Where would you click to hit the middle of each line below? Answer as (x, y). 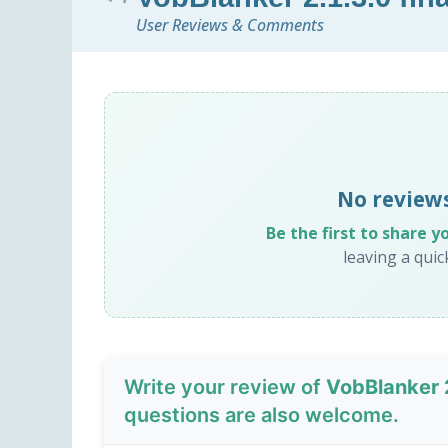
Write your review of (225, 387)
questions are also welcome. (261, 415)
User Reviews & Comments (230, 25)
